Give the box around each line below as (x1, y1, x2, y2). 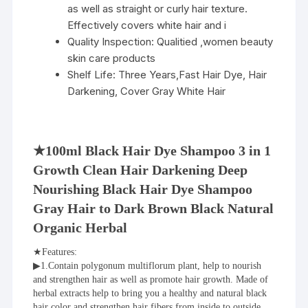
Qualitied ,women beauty (157, 34, 274, 48)
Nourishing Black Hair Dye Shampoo (33, 181, 253, 197)
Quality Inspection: (67, 34, 157, 48)
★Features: (33, 246, 78, 257)
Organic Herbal (33, 219, 128, 235)
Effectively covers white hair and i (67, 18, 227, 32)
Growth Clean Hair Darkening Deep (33, 162, 248, 177)
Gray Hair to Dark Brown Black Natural (33, 200, 274, 216)
